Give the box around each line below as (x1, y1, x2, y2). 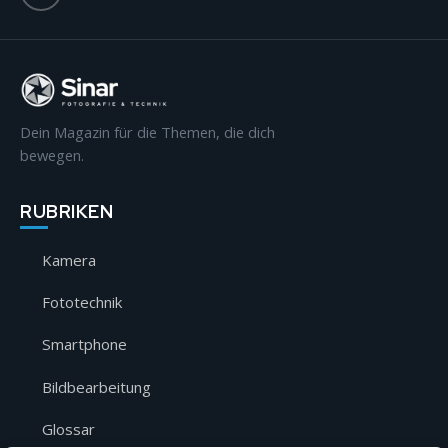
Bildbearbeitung (42, 376, 151, 397)
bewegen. (20, 144, 84, 165)
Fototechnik (42, 292, 122, 313)
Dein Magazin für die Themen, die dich (20, 121, 275, 142)
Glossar (42, 419, 95, 440)
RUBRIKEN (20, 199, 114, 223)
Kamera (42, 249, 96, 270)
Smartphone (42, 334, 127, 355)
